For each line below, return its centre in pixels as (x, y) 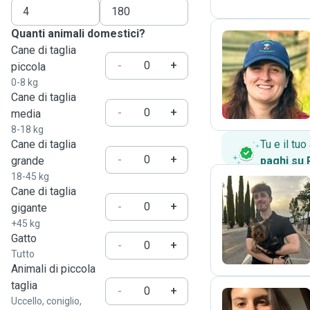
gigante (29, 208)
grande (28, 161)
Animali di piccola (53, 269)
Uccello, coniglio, (46, 301)
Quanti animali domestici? (78, 34)
